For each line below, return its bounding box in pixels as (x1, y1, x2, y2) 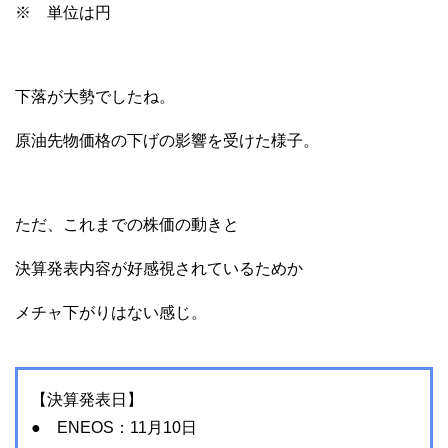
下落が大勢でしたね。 (15, 88, 175, 106)
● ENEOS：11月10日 (30, 419, 197, 437)
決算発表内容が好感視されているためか (15, 260, 303, 278)
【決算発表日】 (30, 391, 143, 409)
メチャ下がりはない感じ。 (15, 304, 207, 322)
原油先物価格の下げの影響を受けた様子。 (15, 132, 319, 150)
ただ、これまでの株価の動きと (15, 216, 239, 234)
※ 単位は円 (15, 4, 111, 22)
